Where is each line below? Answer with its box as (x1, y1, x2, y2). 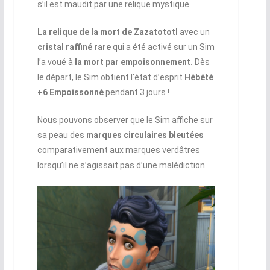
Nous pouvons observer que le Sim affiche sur (37, 115, 213, 125)
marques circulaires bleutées (86, 130, 204, 140)
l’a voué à (37, 57, 75, 67)
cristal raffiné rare (37, 42, 111, 52)
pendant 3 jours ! (103, 87, 169, 97)
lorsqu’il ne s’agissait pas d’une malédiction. (37, 160, 207, 170)
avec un (177, 27, 210, 37)
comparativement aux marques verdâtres (37, 145, 200, 155)
